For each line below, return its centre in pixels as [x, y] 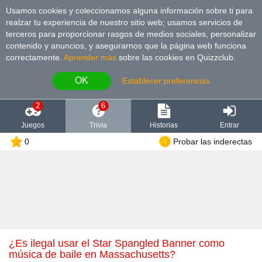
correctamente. [35, 57]
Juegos [33, 125]
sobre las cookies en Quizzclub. [176, 57]
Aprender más [90, 57]
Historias [164, 125]
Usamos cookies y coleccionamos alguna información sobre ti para [129, 10]
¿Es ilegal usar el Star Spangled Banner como [15, 243]
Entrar [229, 125]
